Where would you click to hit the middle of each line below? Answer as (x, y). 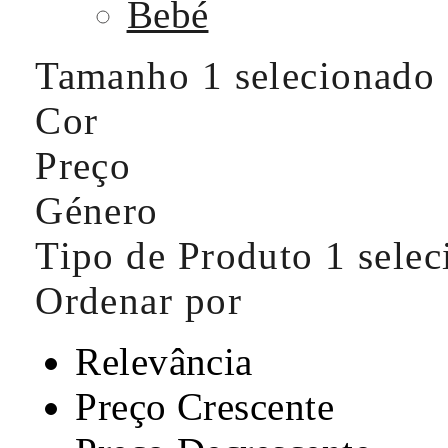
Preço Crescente (205, 407)
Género (97, 211)
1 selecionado (318, 76)
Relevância (164, 362)
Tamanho (118, 76)
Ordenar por (138, 301)
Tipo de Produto (180, 256)
